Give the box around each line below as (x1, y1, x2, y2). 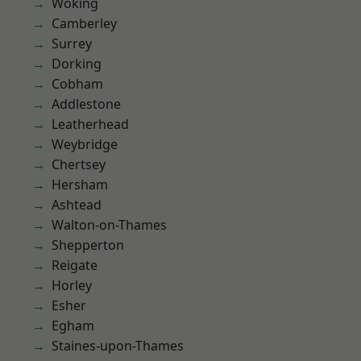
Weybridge (52, 135, 118, 153)
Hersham (52, 176, 108, 193)
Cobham (52, 75, 103, 93)
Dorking (52, 55, 102, 73)
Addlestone (52, 95, 121, 113)
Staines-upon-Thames (52, 337, 185, 355)
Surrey (52, 35, 92, 52)
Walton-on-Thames (52, 216, 168, 234)
